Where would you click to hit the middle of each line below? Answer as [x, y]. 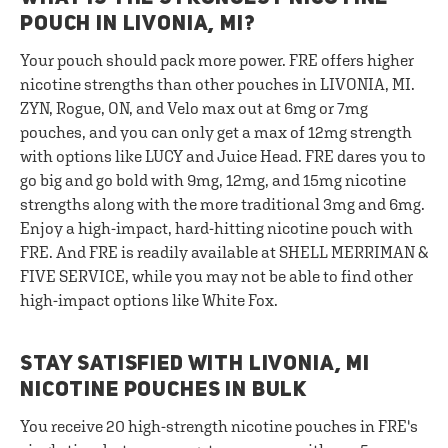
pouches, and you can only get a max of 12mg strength [216, 132]
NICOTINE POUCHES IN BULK [164, 390]
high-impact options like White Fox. [149, 300]
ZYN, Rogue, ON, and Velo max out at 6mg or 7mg [194, 108]
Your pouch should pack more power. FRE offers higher [217, 60]
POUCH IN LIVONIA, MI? [138, 24]
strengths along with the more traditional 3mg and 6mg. [222, 204]
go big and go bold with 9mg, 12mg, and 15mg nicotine [213, 180]
